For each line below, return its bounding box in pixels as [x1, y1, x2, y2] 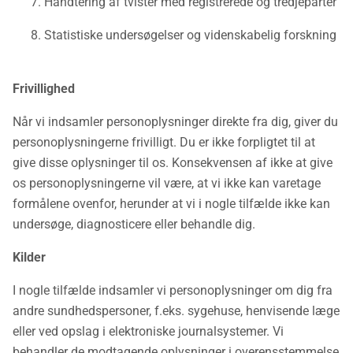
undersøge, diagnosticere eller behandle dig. [13, 217, 255, 232]
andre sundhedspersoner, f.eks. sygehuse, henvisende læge [13, 303, 340, 318]
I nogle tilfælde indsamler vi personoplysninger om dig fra [13, 283, 333, 298]
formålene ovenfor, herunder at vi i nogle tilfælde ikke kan [13, 196, 330, 211]
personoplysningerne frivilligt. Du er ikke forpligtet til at [13, 135, 315, 150]
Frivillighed [13, 81, 75, 96]
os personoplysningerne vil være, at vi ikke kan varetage [13, 176, 321, 191]
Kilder [13, 250, 46, 265]
